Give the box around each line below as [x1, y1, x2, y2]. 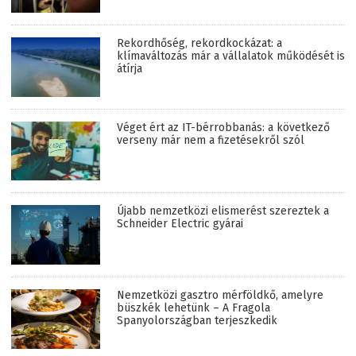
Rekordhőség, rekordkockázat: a [117, 37, 282, 51]
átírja [117, 62, 142, 76]
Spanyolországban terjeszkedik [117, 314, 277, 328]
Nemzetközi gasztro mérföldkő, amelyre [117, 288, 323, 303]
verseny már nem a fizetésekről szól [117, 133, 304, 147]
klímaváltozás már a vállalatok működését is [117, 49, 345, 64]
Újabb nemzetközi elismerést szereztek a [117, 204, 329, 219]
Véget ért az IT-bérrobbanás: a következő [117, 120, 330, 134]
